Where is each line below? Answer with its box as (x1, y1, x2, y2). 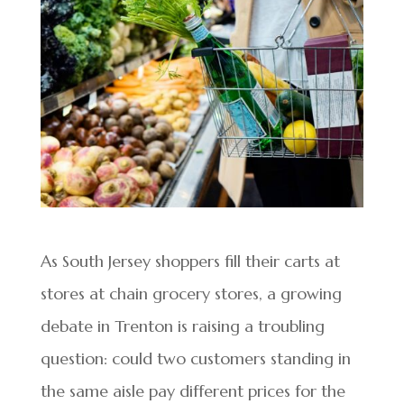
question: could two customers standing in (40, 348, 351, 370)
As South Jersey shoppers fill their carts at (40, 251, 340, 272)
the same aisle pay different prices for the (40, 381, 345, 402)
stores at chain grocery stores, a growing (40, 283, 342, 305)
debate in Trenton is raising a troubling (40, 316, 325, 337)
